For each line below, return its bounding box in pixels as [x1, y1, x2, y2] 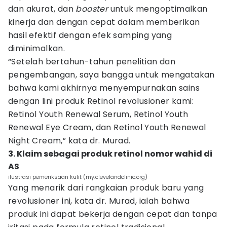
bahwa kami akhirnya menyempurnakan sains [8, 82, 200, 94]
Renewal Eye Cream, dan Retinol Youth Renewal [8, 122, 206, 133]
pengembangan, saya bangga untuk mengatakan [8, 69, 215, 81]
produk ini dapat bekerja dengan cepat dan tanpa [8, 208, 217, 220]
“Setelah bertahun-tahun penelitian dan [8, 56, 176, 67]
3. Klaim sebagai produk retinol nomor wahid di [8, 148, 212, 160]
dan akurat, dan [8, 3, 76, 15]
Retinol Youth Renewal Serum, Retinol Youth [8, 108, 188, 120]
